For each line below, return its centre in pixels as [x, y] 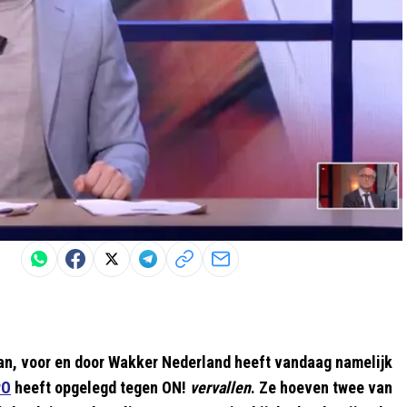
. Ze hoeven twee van [322, 387]
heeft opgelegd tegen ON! [100, 387]
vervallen [220, 387]
